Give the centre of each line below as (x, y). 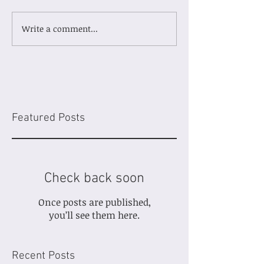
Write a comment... (60, 29)
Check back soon (94, 178)
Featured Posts (48, 118)
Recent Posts (43, 256)
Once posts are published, (94, 202)
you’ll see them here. (94, 215)
